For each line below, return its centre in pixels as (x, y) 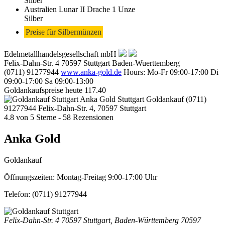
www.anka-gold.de (91, 72)
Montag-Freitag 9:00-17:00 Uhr (107, 177)
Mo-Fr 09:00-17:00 (179, 72)
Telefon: (18, 194)
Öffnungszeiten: (30, 177)
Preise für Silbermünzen (64, 32)
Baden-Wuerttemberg (146, 63)
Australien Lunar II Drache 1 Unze (80, 9)
